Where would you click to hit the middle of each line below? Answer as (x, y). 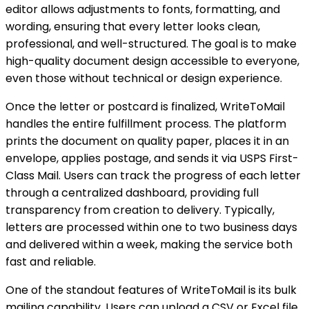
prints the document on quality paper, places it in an (147, 141)
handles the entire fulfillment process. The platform (146, 123)
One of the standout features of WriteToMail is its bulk (151, 290)
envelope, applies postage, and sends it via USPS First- (152, 158)
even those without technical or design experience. (144, 78)
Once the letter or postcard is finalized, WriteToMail (145, 106)
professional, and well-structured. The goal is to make (151, 43)
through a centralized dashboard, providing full (132, 192)
